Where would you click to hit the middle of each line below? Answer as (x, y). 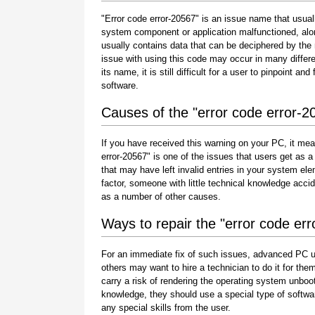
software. (120, 85)
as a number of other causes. (161, 196)
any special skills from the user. (166, 307)
